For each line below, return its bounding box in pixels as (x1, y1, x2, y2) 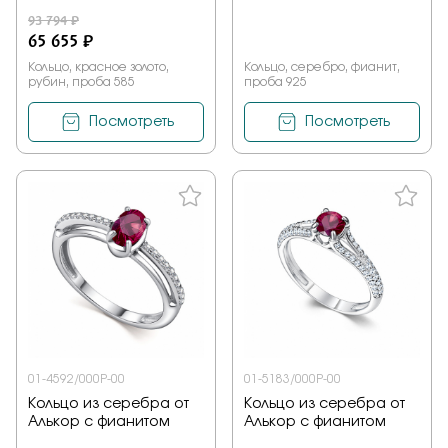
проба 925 (244, 76, 307, 89)
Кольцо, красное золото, (28, 61, 169, 74)
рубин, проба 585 (28, 76, 135, 89)
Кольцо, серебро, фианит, (244, 61, 400, 74)
